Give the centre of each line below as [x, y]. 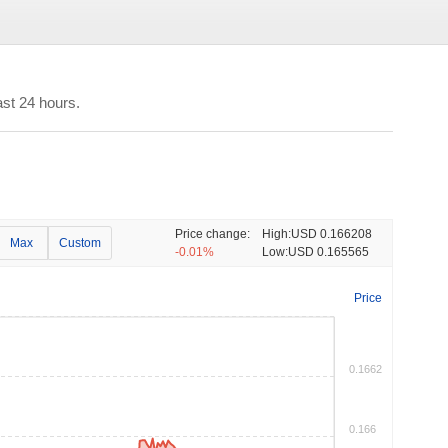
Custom [80, 243]
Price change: [212, 234]
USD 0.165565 [328, 252]
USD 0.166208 [331, 234]
